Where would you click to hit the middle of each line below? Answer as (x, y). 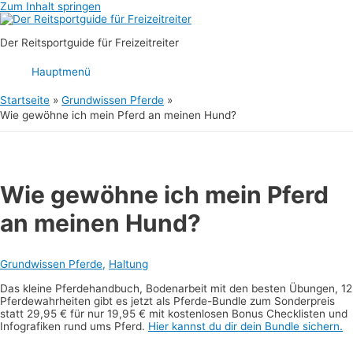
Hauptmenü (61, 72)
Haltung (128, 264)
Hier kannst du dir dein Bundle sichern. (245, 327)
